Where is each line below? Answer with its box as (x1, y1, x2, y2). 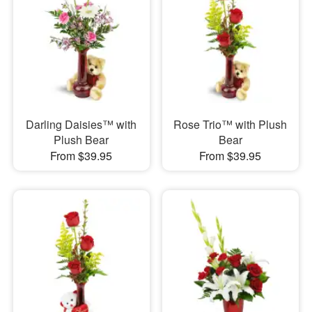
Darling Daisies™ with (26, 116, 137, 133)
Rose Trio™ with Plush (173, 116, 288, 133)
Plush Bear (54, 132, 109, 148)
